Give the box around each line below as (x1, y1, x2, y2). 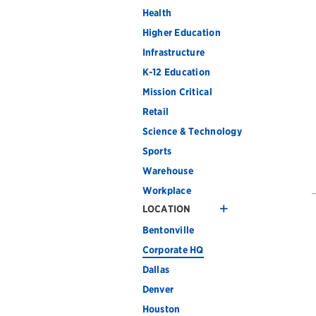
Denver (142, 284, 174, 295)
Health (142, 7, 172, 18)
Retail (142, 106, 169, 117)
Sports (142, 145, 172, 157)
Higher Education (142, 27, 221, 38)
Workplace (142, 185, 191, 196)
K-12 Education (142, 66, 211, 78)
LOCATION (142, 203, 191, 214)
